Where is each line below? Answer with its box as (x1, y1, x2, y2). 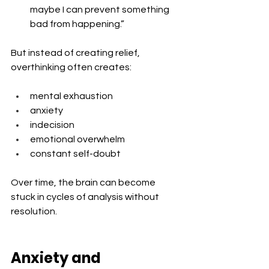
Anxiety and (11, 247, 104, 268)
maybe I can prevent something (30, 4, 171, 14)
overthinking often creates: (11, 62, 131, 72)
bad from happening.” (30, 19, 124, 29)
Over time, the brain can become (11, 177, 157, 187)
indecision (30, 119, 74, 130)
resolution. (11, 206, 57, 216)
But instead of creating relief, (11, 47, 142, 58)
